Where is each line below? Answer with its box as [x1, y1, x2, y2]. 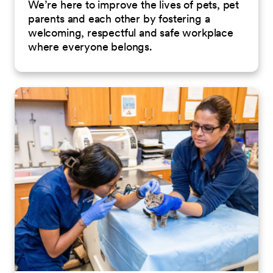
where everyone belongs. [28, 39, 152, 54]
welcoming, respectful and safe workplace [28, 25, 233, 40]
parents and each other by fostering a [28, 11, 210, 26]
